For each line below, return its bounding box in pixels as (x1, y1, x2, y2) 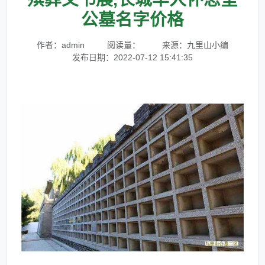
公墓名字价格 (81, 10, 184, 30)
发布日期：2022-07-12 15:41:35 (72, 53, 193, 63)
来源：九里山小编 (162, 40, 229, 50)
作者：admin (36, 40, 85, 50)
